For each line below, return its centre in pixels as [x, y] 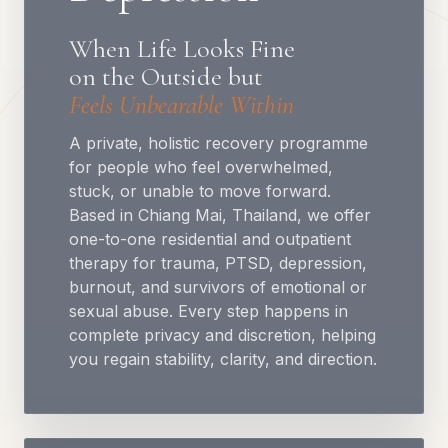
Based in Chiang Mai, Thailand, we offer [220, 215]
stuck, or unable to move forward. [200, 191]
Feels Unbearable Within [181, 104]
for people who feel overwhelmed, [201, 167]
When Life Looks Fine [182, 48]
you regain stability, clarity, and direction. [223, 359]
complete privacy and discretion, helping [222, 335]
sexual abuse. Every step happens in [208, 311]
